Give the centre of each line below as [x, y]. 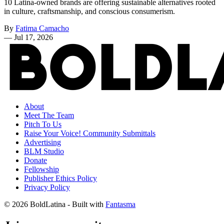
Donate [35, 160]
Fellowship [41, 169]
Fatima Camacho [42, 28]
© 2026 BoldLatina [35, 204]
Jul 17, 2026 [33, 37]
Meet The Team [49, 115]
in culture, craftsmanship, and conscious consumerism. [89, 11]
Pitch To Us [43, 124]
